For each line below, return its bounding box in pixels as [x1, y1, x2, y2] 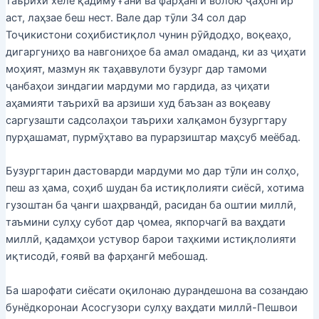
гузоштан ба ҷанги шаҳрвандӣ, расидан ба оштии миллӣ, [5, 199, 296, 212]
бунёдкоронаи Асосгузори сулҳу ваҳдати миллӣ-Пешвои [5, 300, 298, 314]
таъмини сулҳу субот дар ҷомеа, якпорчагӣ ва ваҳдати [5, 216, 286, 229]
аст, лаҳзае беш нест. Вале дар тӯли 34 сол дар [5, 11, 246, 24]
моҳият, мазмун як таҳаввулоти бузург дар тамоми [5, 62, 267, 75]
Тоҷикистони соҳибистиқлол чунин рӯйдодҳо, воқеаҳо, [5, 28, 291, 41]
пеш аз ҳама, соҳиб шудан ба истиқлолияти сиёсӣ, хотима [5, 182, 304, 195]
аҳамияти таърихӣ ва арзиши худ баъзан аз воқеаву [5, 96, 271, 110]
